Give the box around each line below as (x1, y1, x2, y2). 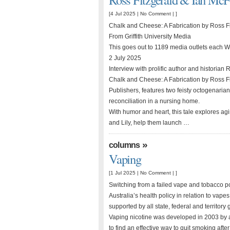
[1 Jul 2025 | (109, 170, 140, 176)
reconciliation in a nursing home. (109, 98, 200, 105)
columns (109, 141, 140, 149)
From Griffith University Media (109, 33, 191, 40)
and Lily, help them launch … (109, 119, 189, 126)
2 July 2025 (109, 54, 141, 62)
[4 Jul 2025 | (109, 11, 140, 16)
